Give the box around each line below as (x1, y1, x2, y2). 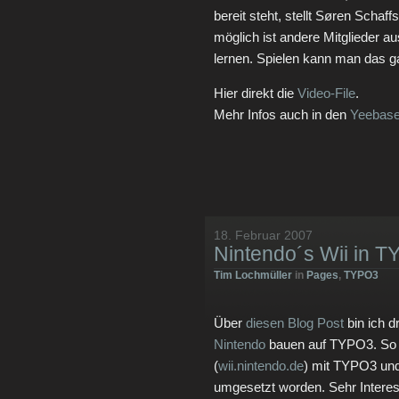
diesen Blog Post (246, 315, 344, 330)
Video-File (297, 85, 355, 101)
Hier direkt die (214, 85, 297, 101)
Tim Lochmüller (214, 269, 292, 281)
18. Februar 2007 (214, 228, 313, 242)
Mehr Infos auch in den (214, 107, 350, 122)
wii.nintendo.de (218, 358, 304, 373)
